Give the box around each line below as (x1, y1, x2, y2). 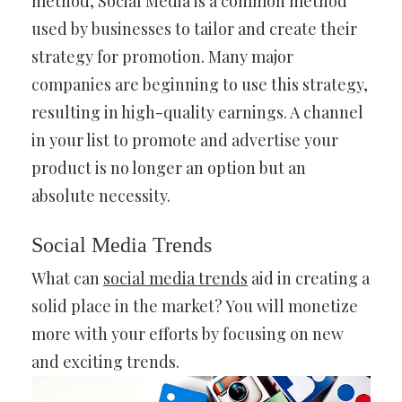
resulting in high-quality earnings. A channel (31, 101, 363, 124)
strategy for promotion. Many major (31, 46, 293, 68)
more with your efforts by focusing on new (31, 323, 344, 345)
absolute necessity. (31, 185, 170, 207)
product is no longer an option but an (31, 157, 306, 179)
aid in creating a (248, 267, 370, 290)
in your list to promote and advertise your (31, 129, 338, 152)
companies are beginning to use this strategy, (31, 74, 368, 96)
